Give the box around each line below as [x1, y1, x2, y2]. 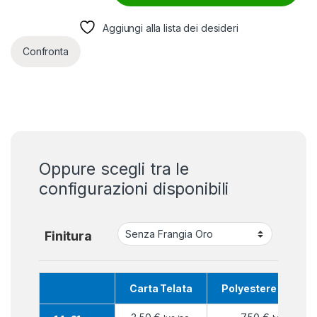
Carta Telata [129, 282, 192, 294]
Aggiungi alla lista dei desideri [103, 21, 238, 34]
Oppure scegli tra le [39, 158, 190, 179]
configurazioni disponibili [39, 178, 229, 199]
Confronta [23, 45, 69, 57]
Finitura [45, 228, 92, 243]
